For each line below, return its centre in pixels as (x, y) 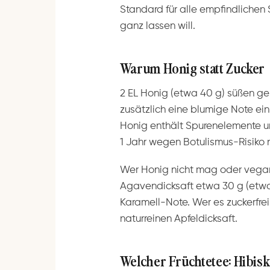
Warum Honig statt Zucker (192, 68)
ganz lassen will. (157, 27)
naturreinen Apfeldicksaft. (178, 219)
